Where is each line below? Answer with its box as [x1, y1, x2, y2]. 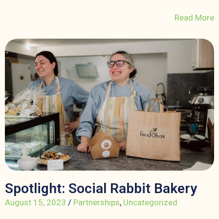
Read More [175, 12, 214, 22]
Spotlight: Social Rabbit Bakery [5, 180, 197, 197]
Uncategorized [123, 197, 177, 207]
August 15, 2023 [5, 197, 66, 207]
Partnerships [73, 197, 120, 207]
